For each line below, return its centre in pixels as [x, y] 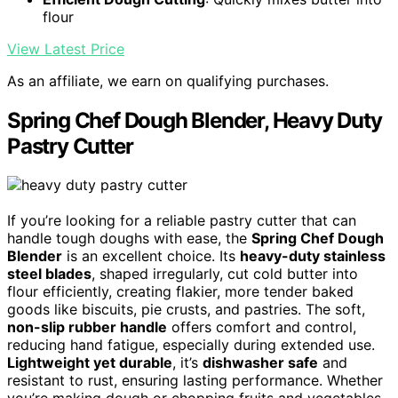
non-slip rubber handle [87, 327]
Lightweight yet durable [90, 363]
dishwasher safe [260, 363]
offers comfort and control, [262, 327]
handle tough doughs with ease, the [129, 239]
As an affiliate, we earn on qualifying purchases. [168, 80]
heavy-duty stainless [313, 256]
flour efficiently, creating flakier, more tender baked [180, 292]
